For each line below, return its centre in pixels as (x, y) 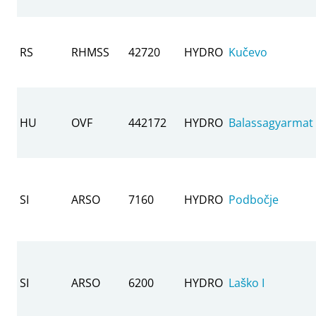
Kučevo (248, 52)
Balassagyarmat (271, 122)
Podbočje (254, 199)
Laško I (247, 282)
